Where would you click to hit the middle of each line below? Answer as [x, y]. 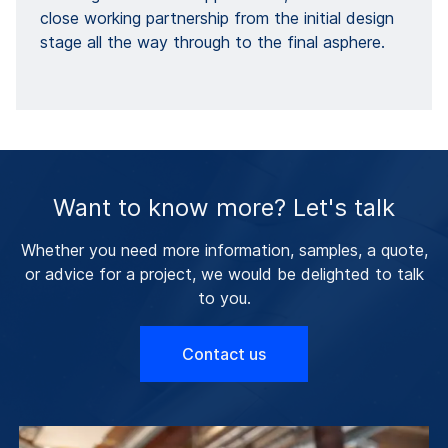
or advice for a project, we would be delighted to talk [224, 273]
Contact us [224, 353]
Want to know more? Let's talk [224, 207]
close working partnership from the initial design [217, 17]
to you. [224, 297]
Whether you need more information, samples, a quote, [224, 249]
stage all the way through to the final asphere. [212, 41]
